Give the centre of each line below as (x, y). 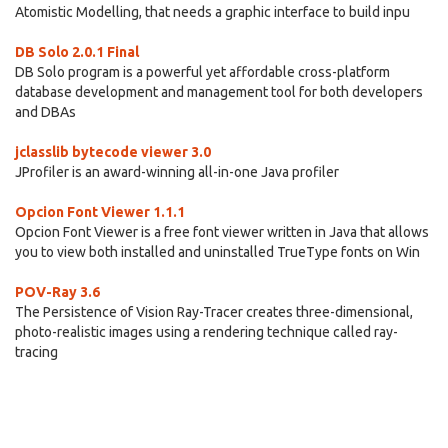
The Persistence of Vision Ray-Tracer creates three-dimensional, (214, 312)
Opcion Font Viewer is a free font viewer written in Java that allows (222, 232)
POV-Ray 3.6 (57, 292)
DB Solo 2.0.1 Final (77, 52)
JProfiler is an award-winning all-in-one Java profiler (177, 172)
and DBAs (45, 112)
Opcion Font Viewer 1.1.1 (100, 212)
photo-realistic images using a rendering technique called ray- (206, 332)
